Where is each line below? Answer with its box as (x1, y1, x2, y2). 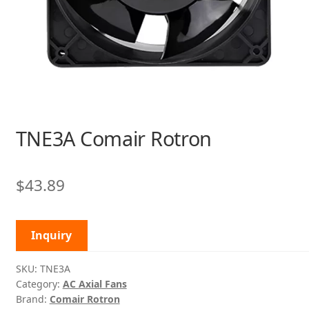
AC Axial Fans (62, 277, 127, 290)
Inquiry (31, 227, 72, 243)
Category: (15, 277, 63, 290)
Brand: (15, 292, 50, 306)
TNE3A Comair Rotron (15, 124, 212, 152)
